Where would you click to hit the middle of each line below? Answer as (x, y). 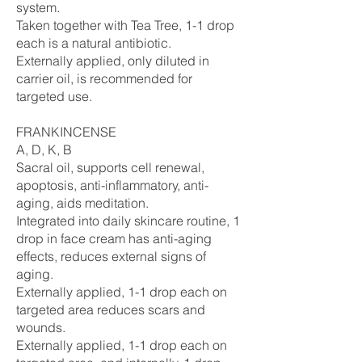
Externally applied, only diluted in (113, 61)
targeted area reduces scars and (111, 309)
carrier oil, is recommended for (104, 78)
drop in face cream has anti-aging (114, 238)
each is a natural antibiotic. (94, 43)
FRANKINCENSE (66, 132)
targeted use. (54, 96)
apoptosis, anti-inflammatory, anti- (112, 185)
